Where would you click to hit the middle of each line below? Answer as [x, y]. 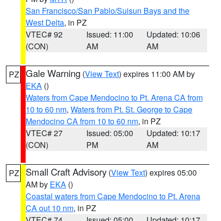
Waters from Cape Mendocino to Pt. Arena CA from [114, 97]
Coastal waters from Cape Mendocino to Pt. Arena [113, 196]
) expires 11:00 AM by [157, 74]
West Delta [45, 22]
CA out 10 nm [50, 208]
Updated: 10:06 [174, 34]
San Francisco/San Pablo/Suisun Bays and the [108, 11]
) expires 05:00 [171, 172]
